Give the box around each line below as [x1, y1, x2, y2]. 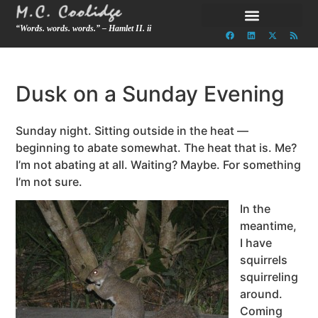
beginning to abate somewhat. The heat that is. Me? [16, 141, 297, 155]
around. [240, 287, 283, 302]
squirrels [240, 253, 288, 268]
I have [240, 236, 273, 251]
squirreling [240, 270, 299, 285]
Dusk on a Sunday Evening [16, 81, 285, 106]
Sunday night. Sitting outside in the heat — [16, 124, 249, 138]
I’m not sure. [16, 175, 83, 189]
